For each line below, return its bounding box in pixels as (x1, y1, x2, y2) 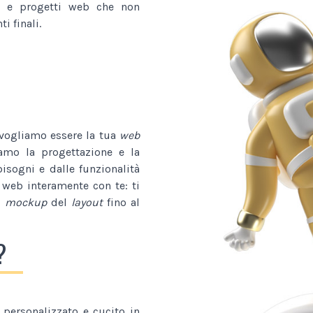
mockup (4, 195, 47, 209)
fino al (102, 195, 140, 209)
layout (71, 195, 103, 209)
